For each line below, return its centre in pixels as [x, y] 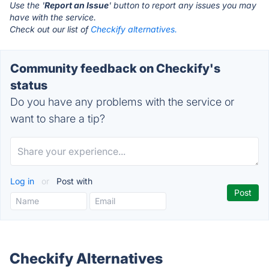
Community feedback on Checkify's [115, 68]
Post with [73, 181]
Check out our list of [50, 29]
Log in [23, 181]
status [29, 85]
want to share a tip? [58, 119]
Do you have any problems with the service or [122, 102]
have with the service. [53, 17]
